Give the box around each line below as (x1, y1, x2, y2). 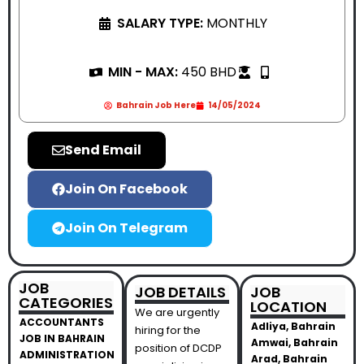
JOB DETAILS (134, 282, 226, 302)
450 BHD (180, 63, 236, 81)
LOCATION (250, 297, 327, 317)
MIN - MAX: (107, 63, 181, 81)
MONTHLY (206, 14, 267, 32)
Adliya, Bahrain (251, 319, 336, 333)
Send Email (65, 141, 141, 159)
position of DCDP (134, 340, 222, 356)
